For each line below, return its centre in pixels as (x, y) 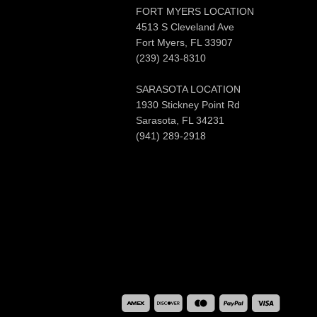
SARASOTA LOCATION (189, 89)
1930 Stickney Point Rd (188, 105)
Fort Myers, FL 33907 (185, 42)
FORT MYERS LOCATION (195, 11)
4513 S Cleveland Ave (185, 27)
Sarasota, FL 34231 (180, 120)
